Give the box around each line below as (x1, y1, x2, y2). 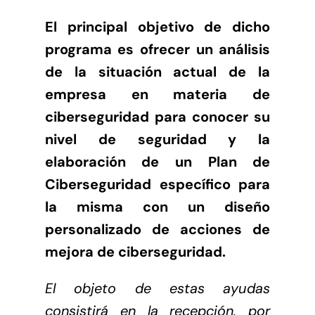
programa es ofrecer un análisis (44, 39, 271, 58)
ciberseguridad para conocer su (44, 107, 271, 126)
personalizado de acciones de (44, 219, 271, 238)
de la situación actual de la (44, 62, 271, 81)
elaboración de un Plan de (44, 152, 271, 171)
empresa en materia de (44, 84, 271, 103)
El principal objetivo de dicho (44, 17, 271, 36)
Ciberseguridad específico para (44, 174, 271, 193)
